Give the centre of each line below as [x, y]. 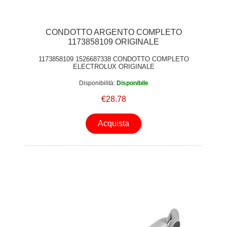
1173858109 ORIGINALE [113, 42]
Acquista [113, 123]
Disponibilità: [97, 83]
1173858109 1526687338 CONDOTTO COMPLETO [113, 59]
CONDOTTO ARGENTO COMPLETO [113, 32]
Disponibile [132, 83]
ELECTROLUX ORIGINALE [113, 67]
